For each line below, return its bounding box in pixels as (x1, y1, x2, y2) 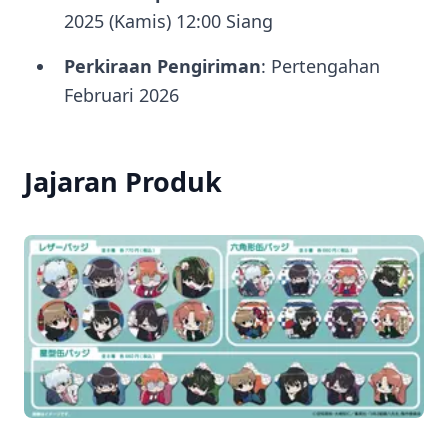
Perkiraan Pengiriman (64, 54, 261, 78)
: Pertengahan (261, 54, 380, 78)
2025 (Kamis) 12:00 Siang (64, 9, 273, 33)
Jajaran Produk (24, 163, 222, 200)
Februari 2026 (64, 83, 179, 107)
